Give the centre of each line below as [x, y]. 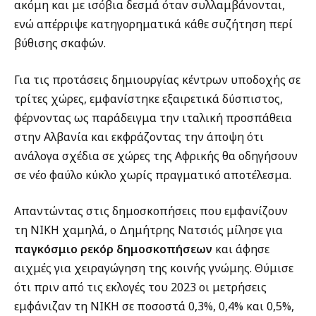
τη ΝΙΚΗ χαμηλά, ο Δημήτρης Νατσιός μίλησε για [148, 230]
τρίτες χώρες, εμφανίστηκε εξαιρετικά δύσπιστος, [148, 98]
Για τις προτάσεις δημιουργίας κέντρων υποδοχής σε [157, 79]
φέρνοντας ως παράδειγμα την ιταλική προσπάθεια [153, 117]
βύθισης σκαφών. [60, 43]
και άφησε [241, 249]
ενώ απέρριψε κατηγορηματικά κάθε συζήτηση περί [153, 24]
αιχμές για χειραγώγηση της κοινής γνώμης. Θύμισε [154, 268]
